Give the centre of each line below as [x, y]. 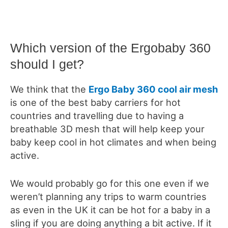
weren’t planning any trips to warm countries [108, 197]
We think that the [49, 89]
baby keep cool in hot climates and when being [113, 142]
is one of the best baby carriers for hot [95, 102]
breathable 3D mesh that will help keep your [107, 129]
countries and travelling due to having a [97, 115]
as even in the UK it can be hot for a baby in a [110, 210]
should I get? [47, 64]
